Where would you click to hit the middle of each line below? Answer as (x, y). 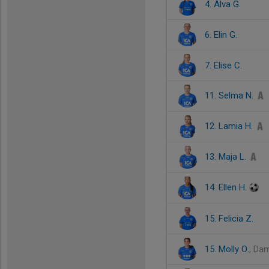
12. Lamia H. (230, 126)
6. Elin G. (221, 35)
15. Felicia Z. (229, 219)
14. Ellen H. (227, 187)
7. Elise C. (223, 65)
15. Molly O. (227, 249)
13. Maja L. (227, 157)
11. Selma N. (230, 95)
